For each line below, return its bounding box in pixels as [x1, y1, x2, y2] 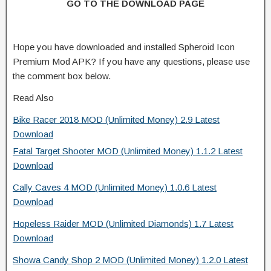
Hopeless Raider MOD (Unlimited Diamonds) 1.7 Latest [13, 218, 233, 229]
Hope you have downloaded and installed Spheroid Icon [13, 41, 235, 52]
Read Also [13, 92, 54, 103]
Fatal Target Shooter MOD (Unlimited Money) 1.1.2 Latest [13, 145, 243, 156]
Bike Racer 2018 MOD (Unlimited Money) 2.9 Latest [13, 114, 220, 125]
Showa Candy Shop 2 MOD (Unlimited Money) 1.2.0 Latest [13, 254, 248, 265]
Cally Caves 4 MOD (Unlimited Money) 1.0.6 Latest [13, 181, 217, 192]
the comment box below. [13, 70, 111, 81]
